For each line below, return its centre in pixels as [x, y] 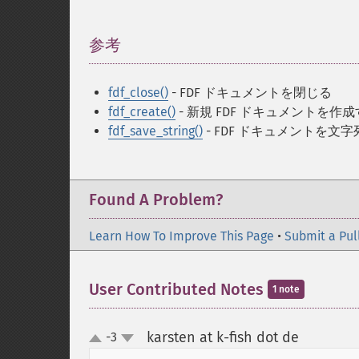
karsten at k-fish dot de [222, 337]
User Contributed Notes [178, 289]
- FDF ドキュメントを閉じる [250, 93]
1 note [286, 289]
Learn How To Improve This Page [182, 236]
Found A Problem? [156, 200]
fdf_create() [142, 112]
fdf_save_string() [155, 131]
